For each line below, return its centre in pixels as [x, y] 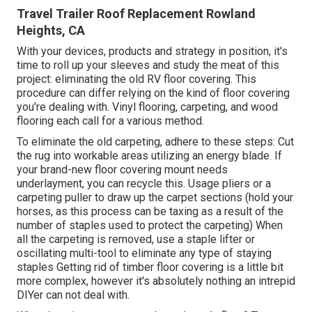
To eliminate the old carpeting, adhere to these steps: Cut [155, 141]
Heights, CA [51, 30]
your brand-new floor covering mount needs [122, 169]
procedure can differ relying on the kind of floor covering [153, 93]
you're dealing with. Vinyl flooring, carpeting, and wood [147, 107]
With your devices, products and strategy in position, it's [152, 51]
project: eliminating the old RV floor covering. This [136, 79]
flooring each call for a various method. [110, 120]
